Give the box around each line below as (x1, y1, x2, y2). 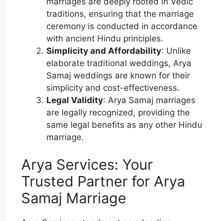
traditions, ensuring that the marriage (46, 9, 194, 19)
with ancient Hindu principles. (46, 34, 164, 44)
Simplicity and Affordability (46, 46, 162, 56)
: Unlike (161, 46, 191, 56)
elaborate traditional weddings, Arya (46, 58, 192, 69)
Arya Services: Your (21, 155, 153, 173)
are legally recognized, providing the (46, 108, 190, 118)
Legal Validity (46, 95, 104, 106)
